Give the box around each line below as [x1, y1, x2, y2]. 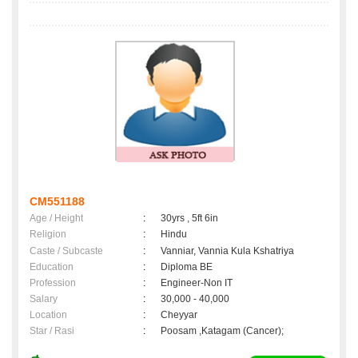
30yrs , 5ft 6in [161, 213, 218, 225]
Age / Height [30, 213, 83, 225]
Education [30, 261, 74, 273]
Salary [30, 293, 58, 305]
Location [30, 309, 67, 321]
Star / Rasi [30, 325, 74, 337]
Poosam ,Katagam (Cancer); [161, 325, 284, 337]
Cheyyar [161, 309, 202, 321]
